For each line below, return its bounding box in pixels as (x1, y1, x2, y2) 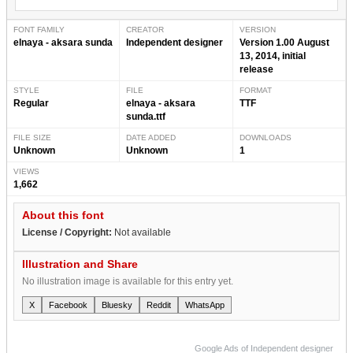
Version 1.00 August (239, 36, 329, 48)
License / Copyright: (22, 226, 112, 238)
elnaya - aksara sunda (13, 36, 113, 48)
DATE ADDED (126, 132, 176, 142)
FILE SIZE (13, 132, 51, 142)
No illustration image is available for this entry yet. (22, 275, 233, 287)
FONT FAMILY (13, 24, 65, 34)
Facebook (49, 299, 87, 310)
